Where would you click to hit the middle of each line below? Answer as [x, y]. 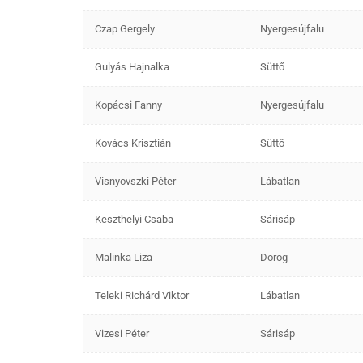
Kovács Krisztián [133, 143]
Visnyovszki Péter [135, 181]
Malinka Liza [124, 257]
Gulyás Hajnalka [132, 66]
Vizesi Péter [122, 333]
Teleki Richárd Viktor [142, 295]
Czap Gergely [125, 28]
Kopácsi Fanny [128, 105]
